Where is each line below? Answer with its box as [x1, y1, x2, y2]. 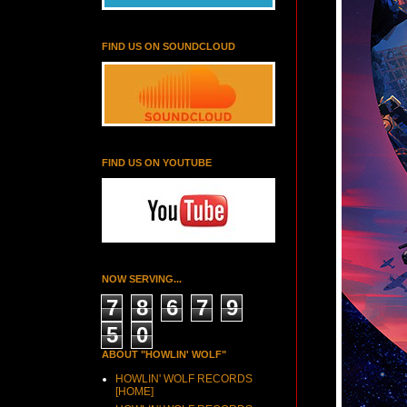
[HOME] [115, 385, 154, 398]
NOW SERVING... [102, 273, 182, 284]
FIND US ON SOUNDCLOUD [102, 41, 235, 52]
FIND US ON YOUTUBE [102, 157, 212, 168]
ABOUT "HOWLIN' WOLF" [102, 349, 226, 360]
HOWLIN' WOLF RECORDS [115, 372, 253, 385]
